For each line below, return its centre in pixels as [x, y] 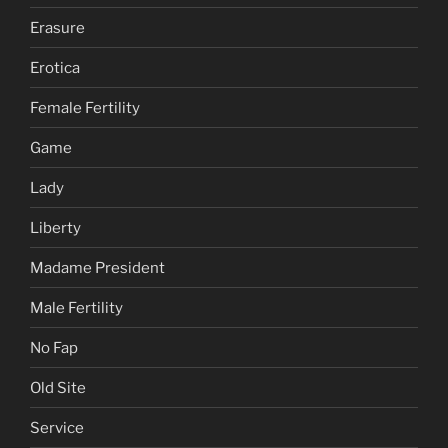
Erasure [57, 27]
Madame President [97, 267]
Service [57, 427]
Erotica [55, 67]
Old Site [58, 387]
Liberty [55, 227]
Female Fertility [85, 107]
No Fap [54, 347]
